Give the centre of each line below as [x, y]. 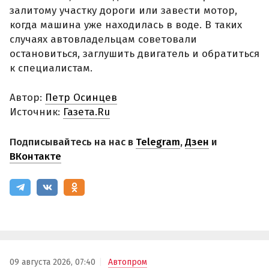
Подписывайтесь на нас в [73, 142]
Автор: [27, 98]
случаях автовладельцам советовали [103, 39]
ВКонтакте [35, 156]
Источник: [36, 112]
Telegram [158, 142]
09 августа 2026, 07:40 [53, 262]
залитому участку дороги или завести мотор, [123, 10]
